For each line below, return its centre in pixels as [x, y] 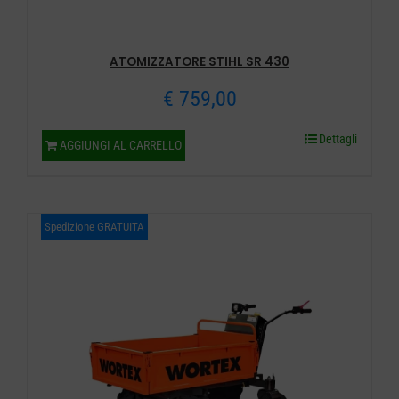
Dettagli [338, 139]
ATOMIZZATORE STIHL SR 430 [199, 62]
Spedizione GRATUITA [94, 227]
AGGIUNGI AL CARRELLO [120, 146]
